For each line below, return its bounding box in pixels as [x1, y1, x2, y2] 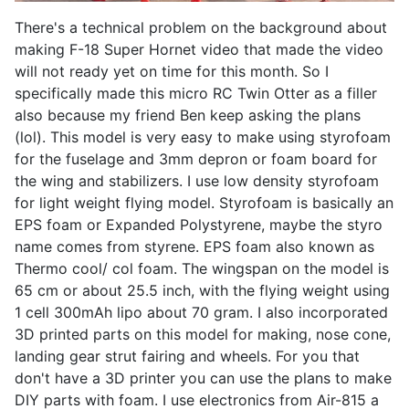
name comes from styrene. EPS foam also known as [15, 236, 374, 256]
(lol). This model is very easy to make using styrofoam [15, 127, 391, 146]
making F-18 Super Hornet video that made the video [15, 39, 383, 58]
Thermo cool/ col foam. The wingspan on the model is [15, 258, 389, 278]
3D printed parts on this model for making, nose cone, [15, 324, 391, 343]
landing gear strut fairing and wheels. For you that [15, 346, 360, 365]
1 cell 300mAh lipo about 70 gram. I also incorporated [15, 302, 388, 321]
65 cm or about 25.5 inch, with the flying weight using [15, 280, 390, 299]
